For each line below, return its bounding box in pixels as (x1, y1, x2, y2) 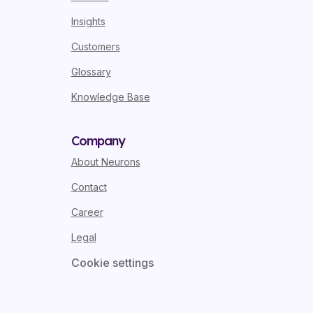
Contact (71, 181, 107, 194)
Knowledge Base (71, 91, 150, 103)
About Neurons (71, 156, 140, 168)
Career (71, 206, 103, 219)
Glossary (71, 66, 111, 78)
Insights (71, 15, 105, 28)
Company (71, 133, 125, 150)
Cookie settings (71, 256, 154, 270)
